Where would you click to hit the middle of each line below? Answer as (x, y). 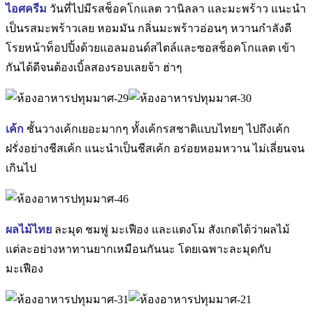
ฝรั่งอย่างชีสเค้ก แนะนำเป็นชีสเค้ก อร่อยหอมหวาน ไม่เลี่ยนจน (155, 148)
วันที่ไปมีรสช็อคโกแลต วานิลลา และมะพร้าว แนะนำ (176, 8)
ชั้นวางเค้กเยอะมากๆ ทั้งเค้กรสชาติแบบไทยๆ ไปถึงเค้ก (157, 129)
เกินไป (21, 168)
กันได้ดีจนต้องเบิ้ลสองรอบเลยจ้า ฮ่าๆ (94, 67)
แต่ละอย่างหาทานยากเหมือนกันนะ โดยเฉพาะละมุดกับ (138, 249)
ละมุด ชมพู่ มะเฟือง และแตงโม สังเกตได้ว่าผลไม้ (171, 229)
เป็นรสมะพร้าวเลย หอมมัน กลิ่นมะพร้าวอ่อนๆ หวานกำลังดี (148, 28)
